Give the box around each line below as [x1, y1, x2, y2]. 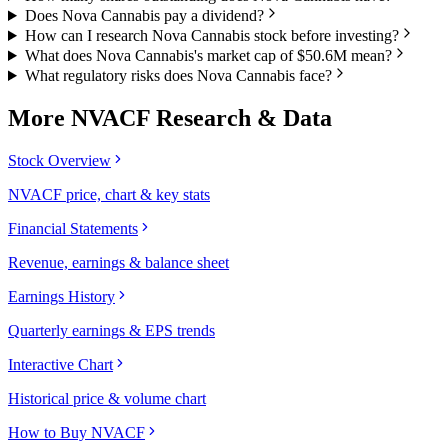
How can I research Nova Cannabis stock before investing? [24, 27, 399, 44]
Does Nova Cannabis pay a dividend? [24, 7, 264, 24]
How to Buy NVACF [8, 423, 145, 441]
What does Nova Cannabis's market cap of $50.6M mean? [24, 47, 392, 64]
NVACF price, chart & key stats [8, 185, 210, 203]
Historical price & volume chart [8, 389, 206, 407]
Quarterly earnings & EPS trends [8, 321, 215, 339]
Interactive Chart [8, 355, 113, 373]
